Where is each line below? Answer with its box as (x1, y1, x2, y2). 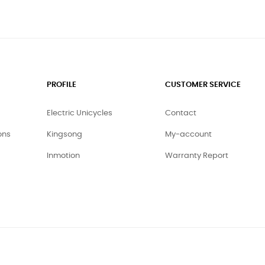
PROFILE (47, 80, 76, 89)
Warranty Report (165, 151, 228, 160)
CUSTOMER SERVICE (165, 80, 241, 89)
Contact (165, 109, 196, 117)
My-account (165, 130, 212, 138)
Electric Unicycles (47, 109, 112, 117)
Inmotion (47, 151, 80, 160)
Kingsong (47, 130, 82, 138)
